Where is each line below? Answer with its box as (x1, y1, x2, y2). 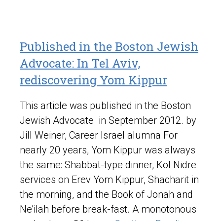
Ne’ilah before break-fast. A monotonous (20, 203, 196, 216)
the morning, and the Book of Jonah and (20, 188, 193, 201)
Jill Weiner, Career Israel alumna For (20, 129, 178, 142)
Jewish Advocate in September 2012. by (20, 114, 196, 127)
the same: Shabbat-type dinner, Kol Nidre (20, 159, 196, 171)
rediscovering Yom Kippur (20, 72, 167, 88)
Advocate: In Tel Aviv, (20, 55, 140, 72)
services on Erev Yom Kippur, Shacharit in (20, 174, 199, 186)
